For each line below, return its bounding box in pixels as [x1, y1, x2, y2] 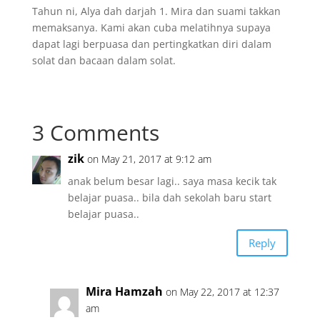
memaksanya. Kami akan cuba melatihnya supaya [31, 21, 271, 34]
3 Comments [31, 118, 159, 147]
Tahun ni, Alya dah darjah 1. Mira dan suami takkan [31, 4, 281, 18]
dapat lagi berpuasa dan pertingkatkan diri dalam [31, 37, 271, 51]
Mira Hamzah [85, 284, 163, 299]
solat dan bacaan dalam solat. [31, 54, 176, 67]
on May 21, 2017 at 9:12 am [86, 152, 211, 166]
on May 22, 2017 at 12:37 [165, 285, 279, 299]
